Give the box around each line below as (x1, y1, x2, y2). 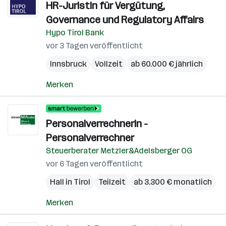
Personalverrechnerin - (46, 118, 148, 130)
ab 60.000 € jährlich (131, 59, 203, 69)
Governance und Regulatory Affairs (46, 14, 204, 26)
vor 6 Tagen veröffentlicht (46, 159, 143, 168)
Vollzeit (95, 59, 123, 69)
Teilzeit (98, 177, 126, 187)
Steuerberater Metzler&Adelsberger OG (46, 146, 192, 155)
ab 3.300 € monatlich (134, 177, 212, 187)
